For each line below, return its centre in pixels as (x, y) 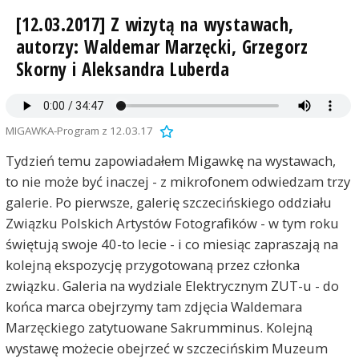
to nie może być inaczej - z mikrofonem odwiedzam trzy (177, 182)
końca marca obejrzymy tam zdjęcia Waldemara (153, 307)
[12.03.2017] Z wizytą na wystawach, (155, 25)
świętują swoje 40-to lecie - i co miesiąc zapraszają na (171, 244)
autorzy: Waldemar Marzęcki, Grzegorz (162, 47)
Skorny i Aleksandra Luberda (123, 70)
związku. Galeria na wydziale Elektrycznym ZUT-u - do (172, 286)
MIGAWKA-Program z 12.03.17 (79, 130)
